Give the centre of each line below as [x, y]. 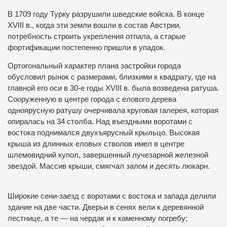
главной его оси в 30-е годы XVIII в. [70, 88]
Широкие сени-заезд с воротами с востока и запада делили [112, 196]
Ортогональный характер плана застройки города [94, 66]
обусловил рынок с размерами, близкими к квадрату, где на [112, 77]
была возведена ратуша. [175, 88]
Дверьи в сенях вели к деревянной [143, 207]
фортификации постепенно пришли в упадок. [86, 47]
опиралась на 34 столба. [52, 122]
